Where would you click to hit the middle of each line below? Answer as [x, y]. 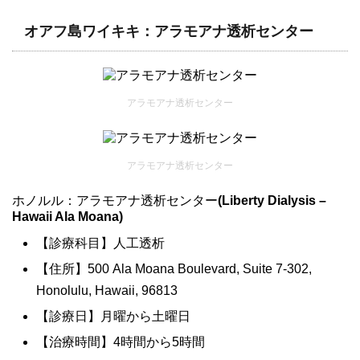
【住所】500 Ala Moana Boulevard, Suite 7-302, [174, 269]
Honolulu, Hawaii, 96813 [107, 291]
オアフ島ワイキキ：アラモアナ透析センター [169, 32]
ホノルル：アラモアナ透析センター [115, 201]
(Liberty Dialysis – [272, 201]
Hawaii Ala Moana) [67, 217]
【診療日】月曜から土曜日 [113, 317]
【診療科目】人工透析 [100, 243]
